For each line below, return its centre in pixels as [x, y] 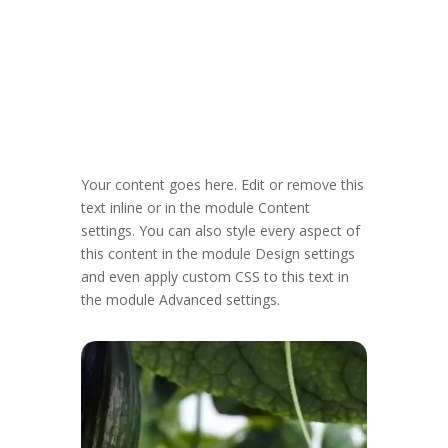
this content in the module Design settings [217, 253]
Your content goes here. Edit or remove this [222, 184]
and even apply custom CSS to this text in [214, 276]
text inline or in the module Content [195, 207]
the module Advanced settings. [180, 299]
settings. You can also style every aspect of [220, 230]
